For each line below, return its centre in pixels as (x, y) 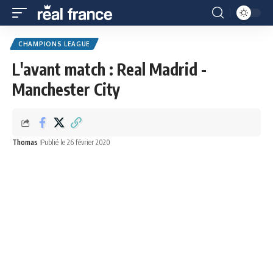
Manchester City (66, 89)
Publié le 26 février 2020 (76, 142)
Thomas (25, 142)
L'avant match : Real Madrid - (109, 69)
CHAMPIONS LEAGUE (55, 44)
